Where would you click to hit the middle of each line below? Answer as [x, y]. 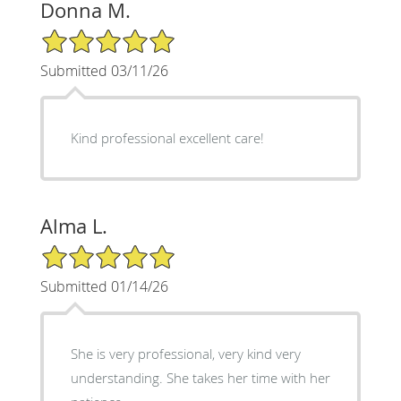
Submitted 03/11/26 [104, 70]
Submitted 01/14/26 [104, 286]
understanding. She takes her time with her [200, 377]
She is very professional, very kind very [185, 353]
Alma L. [73, 226]
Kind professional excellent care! [167, 137]
